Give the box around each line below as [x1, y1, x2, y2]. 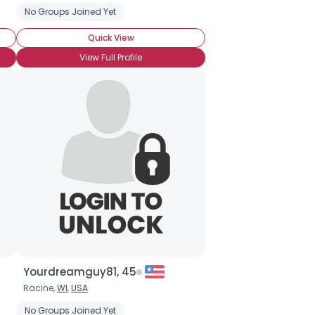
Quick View [87, 32, 134, 44]
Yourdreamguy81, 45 [23, 264, 136, 279]
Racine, [23, 282, 57, 294]
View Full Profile [79, 51, 142, 63]
